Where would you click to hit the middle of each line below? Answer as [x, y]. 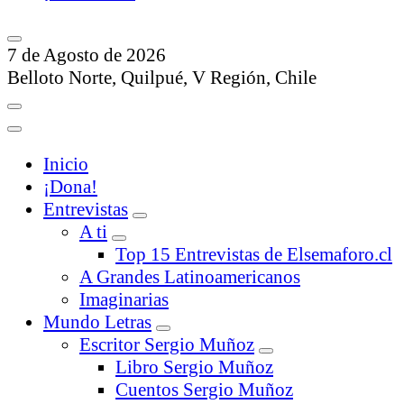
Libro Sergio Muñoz [194, 367]
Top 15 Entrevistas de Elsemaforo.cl [254, 255]
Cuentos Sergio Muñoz [204, 390]
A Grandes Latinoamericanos [190, 277]
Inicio [66, 165]
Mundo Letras [97, 322]
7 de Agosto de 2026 [87, 55]
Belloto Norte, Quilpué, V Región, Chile [162, 78]
